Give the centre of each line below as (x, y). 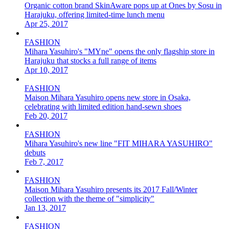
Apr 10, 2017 (46, 70)
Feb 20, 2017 (46, 116)
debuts (35, 152)
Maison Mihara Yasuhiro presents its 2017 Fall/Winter (111, 189)
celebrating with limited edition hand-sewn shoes (103, 106)
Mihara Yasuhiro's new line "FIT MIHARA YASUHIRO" (119, 143)
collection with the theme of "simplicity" (89, 198)
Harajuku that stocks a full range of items (90, 60)
